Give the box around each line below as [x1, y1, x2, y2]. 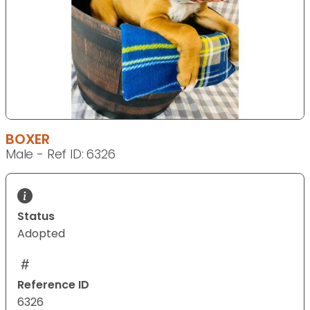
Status [17, 208, 55, 225]
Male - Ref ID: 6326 [6, 146, 116, 163]
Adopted [17, 226, 65, 242]
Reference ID [17, 277, 89, 293]
